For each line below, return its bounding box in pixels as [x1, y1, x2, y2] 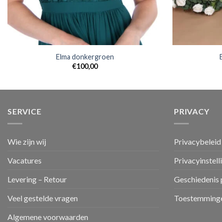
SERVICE [7, 107, 42, 116]
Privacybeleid [174, 136, 221, 146]
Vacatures [7, 155, 42, 165]
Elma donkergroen [56, 52, 114, 61]
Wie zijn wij [7, 136, 46, 146]
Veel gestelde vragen [7, 193, 78, 203]
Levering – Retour [7, 174, 67, 184]
